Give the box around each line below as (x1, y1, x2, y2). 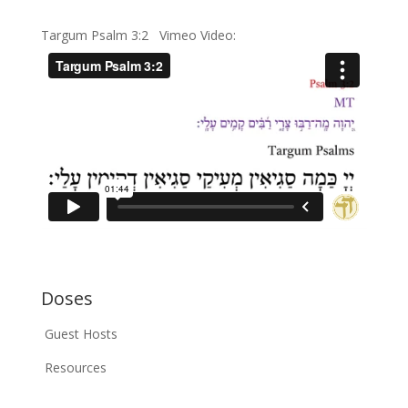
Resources (44, 359, 107, 377)
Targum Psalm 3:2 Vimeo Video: (40, 25, 243, 44)
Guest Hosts (44, 325, 117, 343)
